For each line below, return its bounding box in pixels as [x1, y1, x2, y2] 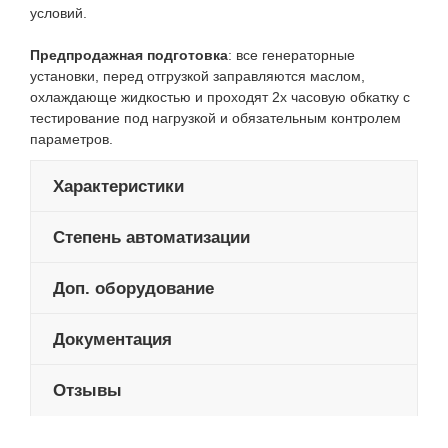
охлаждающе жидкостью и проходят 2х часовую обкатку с [30, 89, 410, 106]
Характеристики [53, 177, 184, 197]
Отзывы [53, 381, 122, 401]
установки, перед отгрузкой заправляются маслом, [30, 68, 365, 85]
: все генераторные [228, 47, 355, 64]
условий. [30, 5, 87, 22]
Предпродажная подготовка [30, 47, 228, 64]
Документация [53, 330, 172, 350]
